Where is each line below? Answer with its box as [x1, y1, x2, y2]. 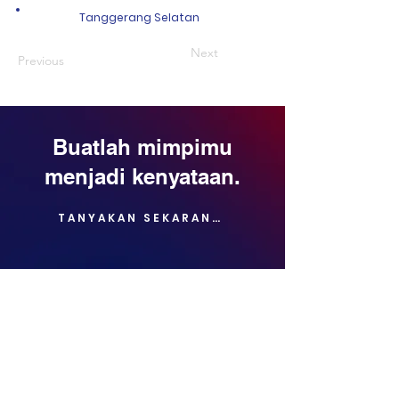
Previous [18, 53, 64, 69]
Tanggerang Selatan [79, 10, 199, 25]
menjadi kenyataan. [45, 164, 240, 189]
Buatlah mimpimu [53, 134, 232, 159]
